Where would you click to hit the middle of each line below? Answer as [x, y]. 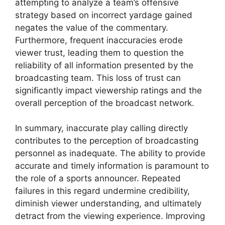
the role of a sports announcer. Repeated [98, 179]
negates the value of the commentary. [92, 27]
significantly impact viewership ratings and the [108, 90]
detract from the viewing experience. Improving [110, 216]
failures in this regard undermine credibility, [102, 191]
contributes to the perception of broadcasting [107, 141]
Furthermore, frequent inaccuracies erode [99, 40]
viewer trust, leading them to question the [99, 52]
